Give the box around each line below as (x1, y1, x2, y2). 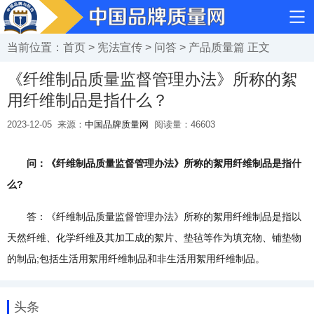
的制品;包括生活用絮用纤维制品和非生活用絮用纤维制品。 (7, 253, 265, 264)
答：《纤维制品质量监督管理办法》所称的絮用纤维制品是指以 (7, 211, 301, 222)
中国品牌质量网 (85, 119, 149, 130)
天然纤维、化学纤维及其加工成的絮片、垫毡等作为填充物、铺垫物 (7, 232, 301, 243)
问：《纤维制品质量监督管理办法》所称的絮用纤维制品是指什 (7, 158, 301, 169)
